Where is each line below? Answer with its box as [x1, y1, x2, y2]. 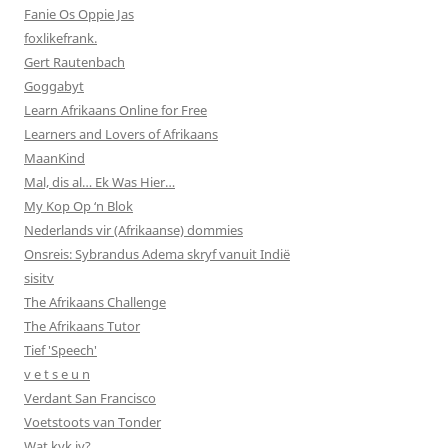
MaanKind [24, 148, 85, 167]
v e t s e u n [24, 364, 90, 383]
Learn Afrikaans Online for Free [24, 100, 207, 119]
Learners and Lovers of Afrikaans [24, 124, 218, 143]
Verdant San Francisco [24, 388, 156, 407]
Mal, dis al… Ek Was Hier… [24, 172, 175, 191]
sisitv [24, 268, 54, 287]
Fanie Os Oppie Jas [24, 4, 134, 23]
